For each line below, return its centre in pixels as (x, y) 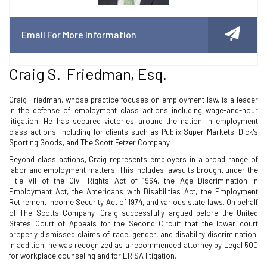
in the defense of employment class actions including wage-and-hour (133, 110)
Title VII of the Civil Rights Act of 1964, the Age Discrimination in (133, 181)
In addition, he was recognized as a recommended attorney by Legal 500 (133, 245)
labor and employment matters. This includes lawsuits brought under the (133, 170)
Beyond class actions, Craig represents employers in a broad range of (133, 159)
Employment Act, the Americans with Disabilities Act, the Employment (133, 191)
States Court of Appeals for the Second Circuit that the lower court (133, 223)
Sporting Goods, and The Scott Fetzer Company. (90, 142)
